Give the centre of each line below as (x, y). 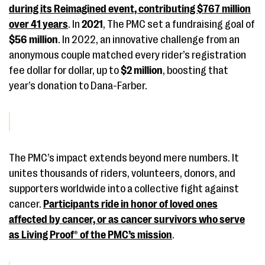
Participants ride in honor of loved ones (130, 204)
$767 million (224, 9)
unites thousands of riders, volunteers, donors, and (122, 173)
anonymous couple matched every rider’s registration (127, 55)
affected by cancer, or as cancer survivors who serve (127, 219)
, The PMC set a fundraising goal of (179, 24)
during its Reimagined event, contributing (103, 9)
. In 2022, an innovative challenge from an (149, 40)
